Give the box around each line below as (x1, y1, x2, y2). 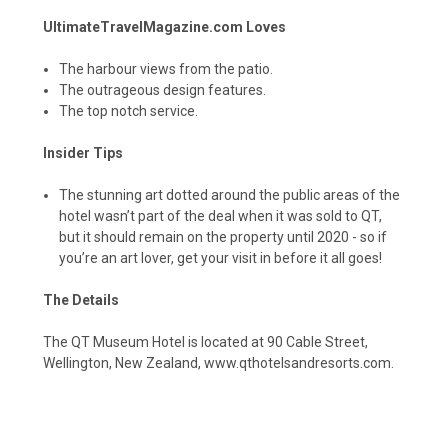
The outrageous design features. (59, 81, 267, 98)
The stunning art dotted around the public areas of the (59, 186, 401, 203)
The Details (43, 291, 119, 308)
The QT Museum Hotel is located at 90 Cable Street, (43, 333, 368, 350)
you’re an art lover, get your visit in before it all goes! (59, 249, 383, 266)
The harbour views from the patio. (59, 60, 274, 77)
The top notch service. (59, 102, 199, 119)
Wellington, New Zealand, (43, 354, 204, 371)
